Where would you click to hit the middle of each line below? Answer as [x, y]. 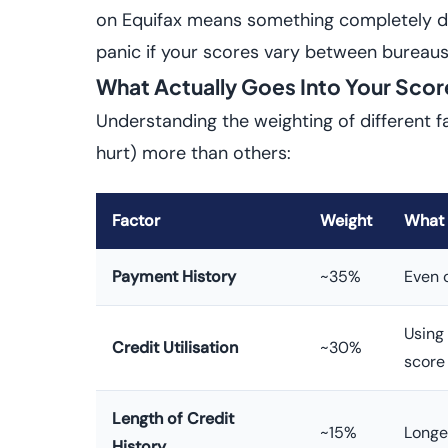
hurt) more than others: [193, 153]
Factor [136, 220]
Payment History [174, 276]
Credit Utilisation [175, 347]
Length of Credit [173, 418]
